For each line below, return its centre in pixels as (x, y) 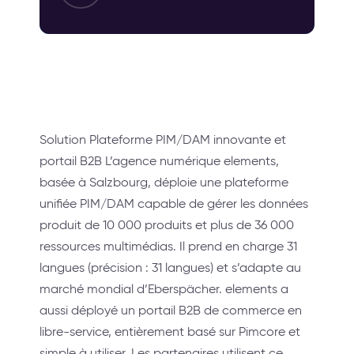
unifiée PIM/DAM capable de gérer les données (174, 204)
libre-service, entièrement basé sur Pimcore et (170, 332)
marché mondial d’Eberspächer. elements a (164, 289)
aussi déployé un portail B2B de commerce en (171, 311)
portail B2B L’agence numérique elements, (159, 161)
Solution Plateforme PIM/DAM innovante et (163, 140)
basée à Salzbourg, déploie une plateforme (164, 183)
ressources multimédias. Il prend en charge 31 (168, 247)
